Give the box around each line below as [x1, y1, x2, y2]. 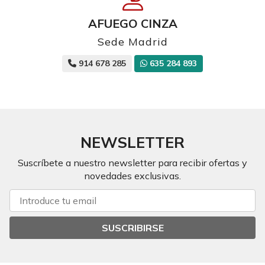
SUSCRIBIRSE [101, 221, 164, 234]
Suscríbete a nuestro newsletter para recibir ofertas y [18, 156, 247, 169]
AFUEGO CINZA [88, 15, 177, 31]
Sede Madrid [97, 34, 168, 49]
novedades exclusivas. [84, 169, 181, 182]
